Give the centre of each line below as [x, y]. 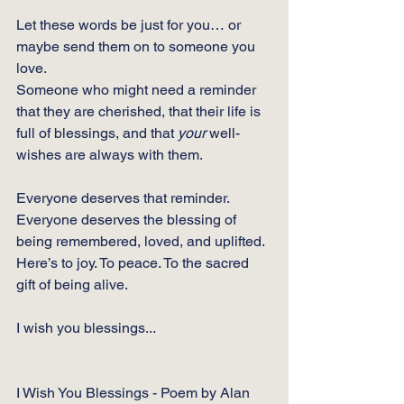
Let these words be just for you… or [130, 24]
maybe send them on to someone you [138, 46]
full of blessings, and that [97, 133]
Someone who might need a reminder [138, 89]
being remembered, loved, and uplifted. [141, 241]
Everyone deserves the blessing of [128, 219]
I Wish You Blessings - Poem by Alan [135, 392]
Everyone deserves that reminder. [123, 197]
